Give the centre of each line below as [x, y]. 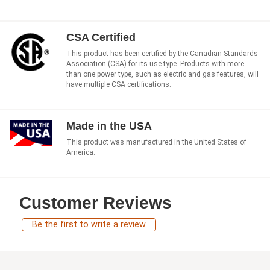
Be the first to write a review [89, 224]
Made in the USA [109, 126]
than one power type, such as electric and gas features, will [162, 74]
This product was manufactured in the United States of [156, 142]
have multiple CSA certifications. [119, 84]
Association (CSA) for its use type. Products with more [155, 64]
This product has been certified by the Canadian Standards [162, 53]
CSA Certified [101, 37]
